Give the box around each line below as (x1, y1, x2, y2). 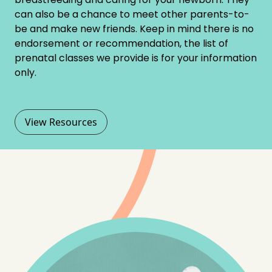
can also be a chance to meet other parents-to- (15, 7, 250, 21)
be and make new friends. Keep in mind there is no (15, 21, 254, 36)
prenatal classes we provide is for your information (15, 50, 257, 65)
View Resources (25, 115, 97, 129)
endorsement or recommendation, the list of (15, 36, 228, 50)
